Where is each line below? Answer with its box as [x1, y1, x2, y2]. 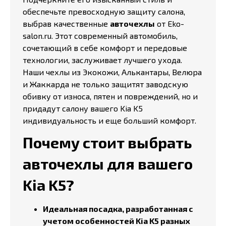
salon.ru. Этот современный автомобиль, [23, 31, 178, 40]
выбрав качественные [23, 19, 110, 28]
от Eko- [155, 19, 184, 28]
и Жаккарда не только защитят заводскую [23, 79, 188, 89]
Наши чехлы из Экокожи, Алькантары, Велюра [23, 67, 202, 77]
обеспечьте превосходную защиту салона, [23, 7, 185, 16]
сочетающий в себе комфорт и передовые [23, 43, 187, 52]
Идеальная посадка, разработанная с [43, 204, 193, 213]
